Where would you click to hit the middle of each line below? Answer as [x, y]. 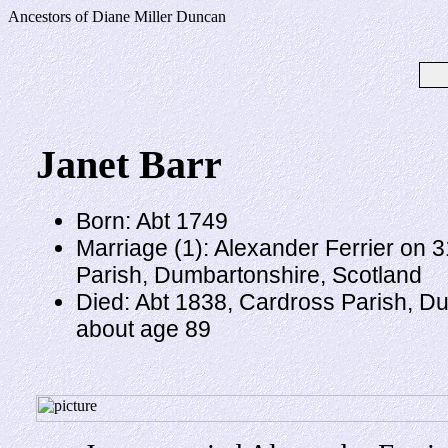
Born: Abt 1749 [151, 220]
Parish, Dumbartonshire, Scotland [248, 274]
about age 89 [143, 328]
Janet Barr [128, 164]
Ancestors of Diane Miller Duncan [117, 16]
